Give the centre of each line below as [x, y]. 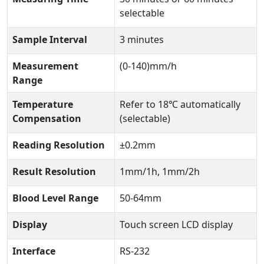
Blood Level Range [55, 198]
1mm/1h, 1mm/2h [160, 171]
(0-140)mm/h [148, 66]
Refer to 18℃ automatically [180, 104]
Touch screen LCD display [176, 225]
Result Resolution [54, 171]
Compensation [47, 118]
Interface [34, 251]
